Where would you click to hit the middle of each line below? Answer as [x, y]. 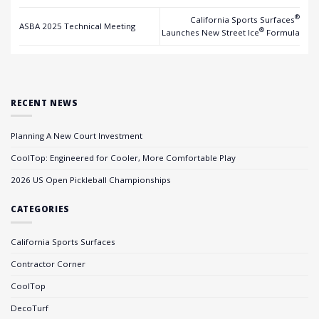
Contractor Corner [48, 264]
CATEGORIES [40, 209]
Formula [282, 32]
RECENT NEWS [45, 103]
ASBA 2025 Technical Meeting [77, 26]
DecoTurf [30, 308]
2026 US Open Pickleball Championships [91, 179]
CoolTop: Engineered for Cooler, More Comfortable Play [123, 157]
